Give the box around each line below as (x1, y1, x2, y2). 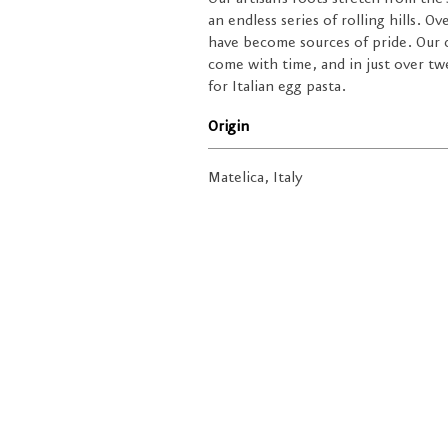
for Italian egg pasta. (208, 78, 347, 97)
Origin (208, 118, 250, 137)
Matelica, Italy (208, 169, 304, 188)
